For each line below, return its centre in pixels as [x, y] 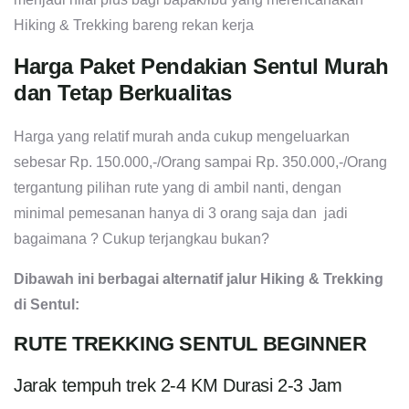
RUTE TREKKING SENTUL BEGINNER [190, 344]
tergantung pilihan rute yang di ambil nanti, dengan [178, 188]
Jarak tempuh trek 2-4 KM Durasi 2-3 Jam [178, 386]
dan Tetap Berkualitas [123, 93]
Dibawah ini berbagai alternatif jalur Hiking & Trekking [199, 279]
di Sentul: [47, 305]
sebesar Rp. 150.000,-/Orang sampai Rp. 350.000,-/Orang [200, 163]
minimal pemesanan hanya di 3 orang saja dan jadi [181, 214]
